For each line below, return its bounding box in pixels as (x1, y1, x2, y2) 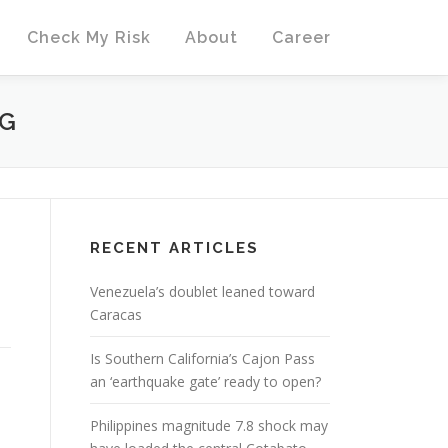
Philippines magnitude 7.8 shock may (90, 416, 328, 435)
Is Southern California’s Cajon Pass (90, 349, 315, 368)
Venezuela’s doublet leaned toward (90, 282, 315, 301)
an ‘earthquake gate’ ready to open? (90, 372, 321, 391)
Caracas (90, 305, 142, 324)
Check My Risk (27, 28, 151, 47)
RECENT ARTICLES (90, 239, 259, 257)
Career (272, 28, 331, 47)
